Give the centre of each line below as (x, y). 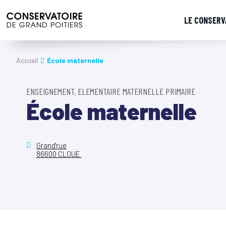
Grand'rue (51, 145)
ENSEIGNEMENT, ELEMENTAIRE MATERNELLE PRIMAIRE (111, 91)
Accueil (27, 60)
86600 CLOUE (59, 154)
